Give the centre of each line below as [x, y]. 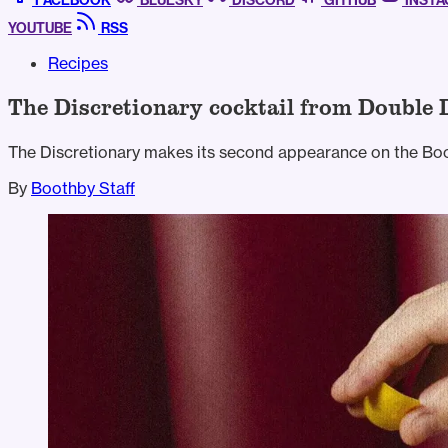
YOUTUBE [40, 28]
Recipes [78, 62]
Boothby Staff [83, 187]
